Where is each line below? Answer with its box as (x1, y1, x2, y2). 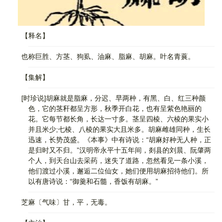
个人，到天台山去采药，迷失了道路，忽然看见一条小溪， (28, 157, 209, 165)
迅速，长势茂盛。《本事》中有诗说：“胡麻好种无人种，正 (28, 136, 211, 144)
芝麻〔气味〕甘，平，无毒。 (7, 198, 111, 206)
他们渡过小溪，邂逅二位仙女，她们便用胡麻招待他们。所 (28, 167, 209, 175)
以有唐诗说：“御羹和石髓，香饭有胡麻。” (28, 177, 158, 185)
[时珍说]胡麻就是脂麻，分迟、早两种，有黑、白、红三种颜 (7, 94, 206, 102)
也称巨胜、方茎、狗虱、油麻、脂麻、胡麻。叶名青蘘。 (7, 53, 195, 60)
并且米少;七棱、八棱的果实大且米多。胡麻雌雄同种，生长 (28, 125, 211, 133)
